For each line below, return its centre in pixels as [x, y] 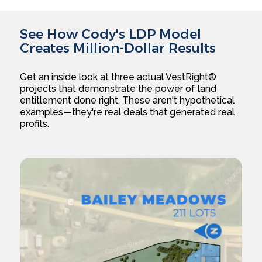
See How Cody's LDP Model [111, 34]
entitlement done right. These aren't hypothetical [127, 101]
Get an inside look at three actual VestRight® [118, 77]
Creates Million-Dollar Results [118, 48]
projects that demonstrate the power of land [118, 89]
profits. [35, 124]
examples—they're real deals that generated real [127, 112]
